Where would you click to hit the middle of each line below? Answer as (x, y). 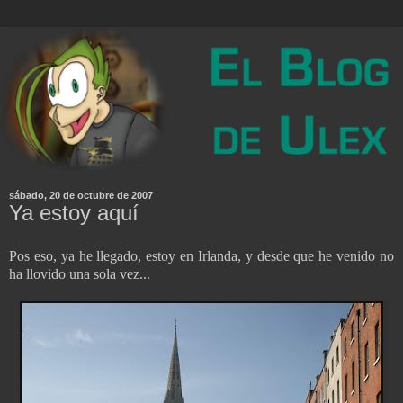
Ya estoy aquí (74, 213)
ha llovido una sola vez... (80, 274)
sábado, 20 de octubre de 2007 (81, 196)
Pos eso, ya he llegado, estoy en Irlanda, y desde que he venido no (201, 256)
